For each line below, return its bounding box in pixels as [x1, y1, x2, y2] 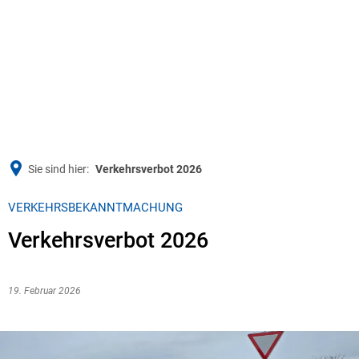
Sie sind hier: [28, 163, 89, 175]
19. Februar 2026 [8, 285, 86, 296]
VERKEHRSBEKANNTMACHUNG [8, 200, 183, 215]
